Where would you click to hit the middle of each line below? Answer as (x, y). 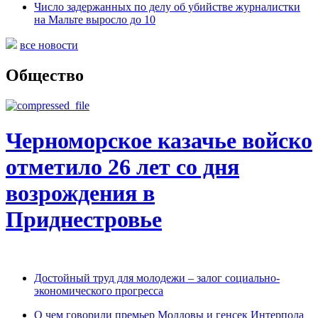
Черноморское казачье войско (159, 140)
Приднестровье (84, 219)
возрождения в (80, 193)
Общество (45, 76)
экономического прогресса (99, 291)
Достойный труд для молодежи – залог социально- (157, 278)
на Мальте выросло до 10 (95, 20)
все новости (49, 45)
